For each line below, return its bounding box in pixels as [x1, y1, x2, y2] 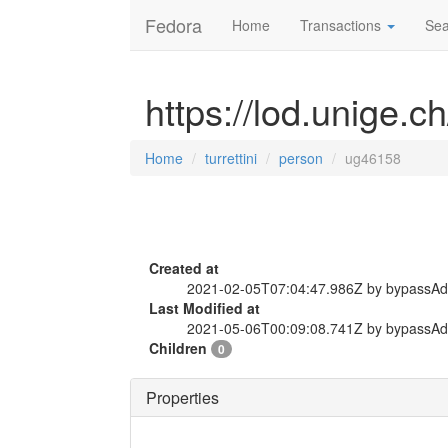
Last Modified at [149, 298, 260, 318]
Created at [149, 258, 219, 278]
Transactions [300, 15, 385, 35]
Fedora [145, 12, 202, 38]
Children [149, 338, 211, 358]
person [279, 148, 323, 168]
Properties [146, 386, 219, 409]
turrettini [205, 148, 257, 168]
